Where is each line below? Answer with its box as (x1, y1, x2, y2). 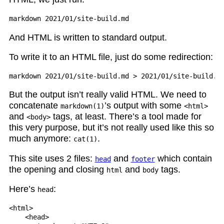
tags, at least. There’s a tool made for (50, 111, 201, 122)
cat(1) (73, 135, 97, 143)
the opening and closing (8, 164, 106, 174)
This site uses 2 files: (8, 153, 95, 163)
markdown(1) (60, 102, 104, 110)
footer (130, 154, 155, 163)
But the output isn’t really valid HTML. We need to (8, 89, 206, 100)
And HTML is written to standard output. (8, 32, 167, 42)
